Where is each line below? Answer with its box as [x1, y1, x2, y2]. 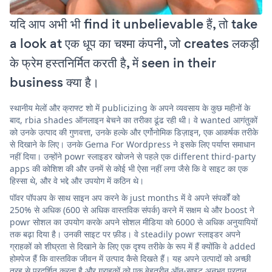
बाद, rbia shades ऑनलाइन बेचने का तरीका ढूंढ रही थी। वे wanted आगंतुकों [10, 114, 257, 126]
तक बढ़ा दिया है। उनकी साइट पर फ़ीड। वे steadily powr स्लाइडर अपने [10, 228, 240, 240]
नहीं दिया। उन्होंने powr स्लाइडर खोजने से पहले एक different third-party [10, 150, 256, 162]
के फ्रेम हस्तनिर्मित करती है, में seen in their [10, 53, 216, 72]
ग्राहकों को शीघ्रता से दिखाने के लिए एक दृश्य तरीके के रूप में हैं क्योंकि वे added [10, 240, 256, 252]
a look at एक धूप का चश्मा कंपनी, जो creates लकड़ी [10, 33, 259, 53]
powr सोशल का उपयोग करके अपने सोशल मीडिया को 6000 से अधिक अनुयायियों [10, 216, 257, 228]
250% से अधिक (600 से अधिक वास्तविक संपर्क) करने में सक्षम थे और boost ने [10, 203, 254, 216]
